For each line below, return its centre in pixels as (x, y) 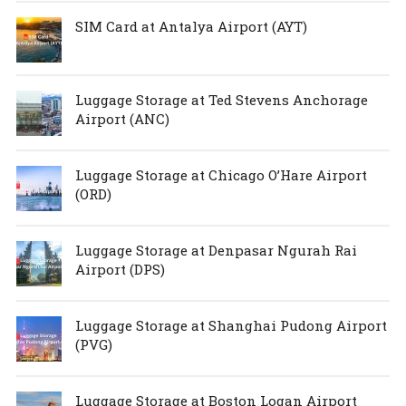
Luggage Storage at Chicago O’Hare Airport (221, 175)
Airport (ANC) (122, 119)
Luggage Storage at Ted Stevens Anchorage (221, 100)
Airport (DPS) (120, 270)
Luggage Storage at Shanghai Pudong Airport (231, 326)
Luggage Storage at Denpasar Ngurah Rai (216, 251)
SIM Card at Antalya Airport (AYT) (191, 27)
